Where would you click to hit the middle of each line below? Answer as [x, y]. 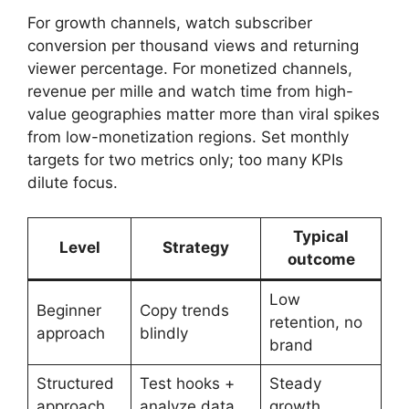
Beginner [68, 311]
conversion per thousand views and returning [193, 45]
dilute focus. [73, 182]
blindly [163, 334]
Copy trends [184, 311]
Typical [321, 237]
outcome [321, 260]
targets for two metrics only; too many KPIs [185, 159]
